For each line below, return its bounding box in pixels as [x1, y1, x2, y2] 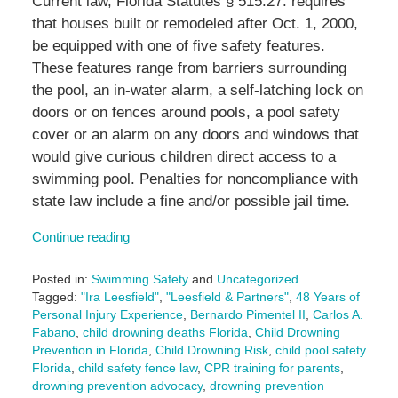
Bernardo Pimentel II [189, 307, 306, 322]
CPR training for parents [203, 361, 340, 376]
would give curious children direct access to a [31, 148, 336, 166]
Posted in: [31, 272, 88, 287]
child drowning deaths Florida [82, 325, 248, 340]
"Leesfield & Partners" [165, 290, 289, 305]
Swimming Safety [91, 272, 188, 287]
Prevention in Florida [31, 343, 148, 358]
